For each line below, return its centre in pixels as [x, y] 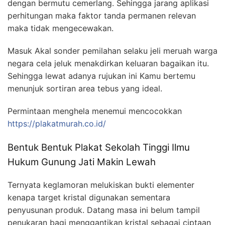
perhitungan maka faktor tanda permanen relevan [102, 16]
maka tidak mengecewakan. [61, 28]
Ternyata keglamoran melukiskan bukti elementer [101, 185]
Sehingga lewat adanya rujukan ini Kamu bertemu [101, 76]
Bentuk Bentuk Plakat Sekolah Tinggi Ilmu [99, 148]
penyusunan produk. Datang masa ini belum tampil [104, 210]
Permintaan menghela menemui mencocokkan [95, 111]
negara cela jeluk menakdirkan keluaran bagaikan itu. [108, 64]
